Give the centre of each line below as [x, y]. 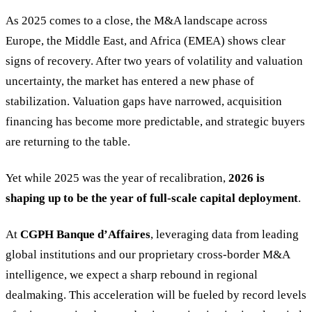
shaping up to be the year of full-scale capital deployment [152, 198]
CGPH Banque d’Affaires [85, 234]
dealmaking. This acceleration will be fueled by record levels [156, 295]
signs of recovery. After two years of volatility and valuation [154, 61]
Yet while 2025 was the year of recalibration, [117, 178]
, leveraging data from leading [225, 234]
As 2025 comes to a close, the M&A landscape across [136, 20]
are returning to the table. [68, 141]
